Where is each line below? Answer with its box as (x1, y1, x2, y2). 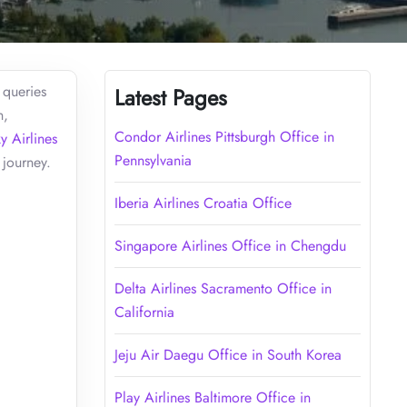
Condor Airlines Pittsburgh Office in (114, 125, 334, 147)
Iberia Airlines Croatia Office (114, 192, 292, 213)
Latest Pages (114, 81, 227, 114)
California (114, 301, 174, 323)
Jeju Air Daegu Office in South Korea (114, 343, 342, 365)
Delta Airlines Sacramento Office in (114, 277, 332, 299)
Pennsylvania (114, 149, 192, 171)
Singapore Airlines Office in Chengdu (114, 234, 346, 256)
